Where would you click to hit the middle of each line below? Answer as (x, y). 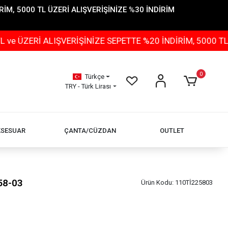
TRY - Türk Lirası (88, 86)
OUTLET (172, 130)
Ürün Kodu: (158, 182)
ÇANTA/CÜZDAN (90, 130)
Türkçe (94, 77)
